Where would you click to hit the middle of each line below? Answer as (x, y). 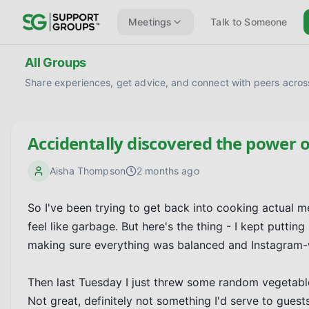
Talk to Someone (249, 22)
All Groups (56, 62)
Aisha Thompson (88, 171)
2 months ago (168, 171)
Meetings (150, 22)
